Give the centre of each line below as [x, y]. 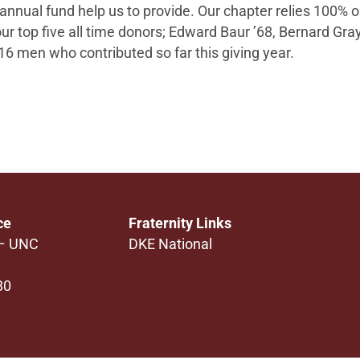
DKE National [170, 244]
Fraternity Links [180, 223]
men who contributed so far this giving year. [154, 53]
